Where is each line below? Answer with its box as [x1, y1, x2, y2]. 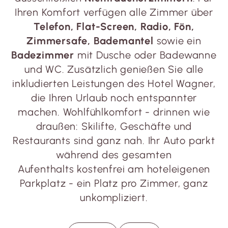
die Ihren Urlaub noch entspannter [31, 92, 197, 104]
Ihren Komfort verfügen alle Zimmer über [14, 6, 214, 18]
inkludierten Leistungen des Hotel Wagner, [12, 77, 216, 90]
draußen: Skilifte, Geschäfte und [36, 120, 192, 132]
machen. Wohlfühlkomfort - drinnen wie [18, 106, 210, 118]
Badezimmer [11, 49, 75, 61]
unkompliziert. [80, 191, 148, 204]
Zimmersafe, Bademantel [26, 35, 154, 47]
